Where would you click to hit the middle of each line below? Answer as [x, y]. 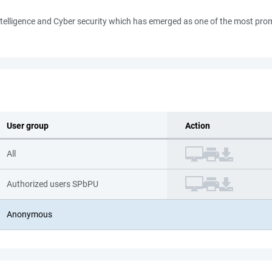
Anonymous [29, 214]
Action [198, 126]
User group [28, 126]
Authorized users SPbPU [53, 184]
